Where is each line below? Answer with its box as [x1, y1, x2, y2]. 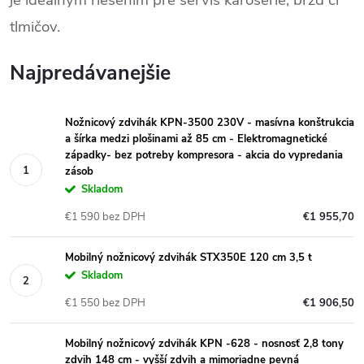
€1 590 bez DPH [65, 210, 145, 224]
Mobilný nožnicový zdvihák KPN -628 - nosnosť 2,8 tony [65, 336, 344, 351]
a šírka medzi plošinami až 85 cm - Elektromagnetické [65, 132, 327, 146]
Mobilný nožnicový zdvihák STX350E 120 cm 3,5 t [65, 250, 312, 265]
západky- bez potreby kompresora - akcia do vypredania [65, 148, 343, 162]
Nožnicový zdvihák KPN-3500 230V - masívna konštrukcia [65, 115, 354, 130]
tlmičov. [10, 16, 64, 37]
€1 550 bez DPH [65, 296, 145, 310]
